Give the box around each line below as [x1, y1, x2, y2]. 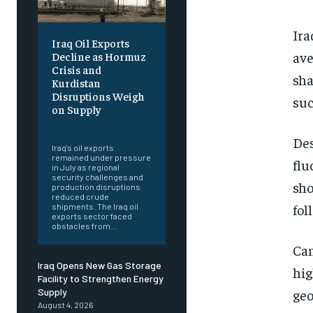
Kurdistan [52, 75, 101, 90]
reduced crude [52, 191, 109, 202]
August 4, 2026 [38, 300, 94, 310]
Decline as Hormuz [52, 49, 146, 64]
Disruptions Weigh [52, 89, 145, 103]
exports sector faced [52, 211, 132, 221]
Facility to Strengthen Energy [38, 272, 163, 285]
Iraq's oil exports [52, 143, 114, 153]
